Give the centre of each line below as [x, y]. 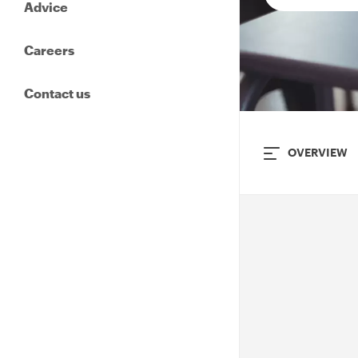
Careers [49, 50]
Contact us [57, 93]
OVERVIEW [318, 152]
